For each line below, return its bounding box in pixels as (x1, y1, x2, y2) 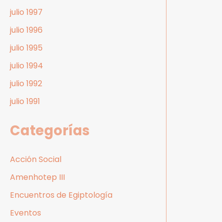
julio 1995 (10, 42, 43, 54)
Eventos (10, 207, 41, 219)
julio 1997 (10, 6, 43, 18)
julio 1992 (10, 78, 42, 90)
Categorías (10, 121, 90, 141)
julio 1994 (10, 60, 43, 72)
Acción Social (10, 154, 61, 166)
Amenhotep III (10, 171, 65, 183)
